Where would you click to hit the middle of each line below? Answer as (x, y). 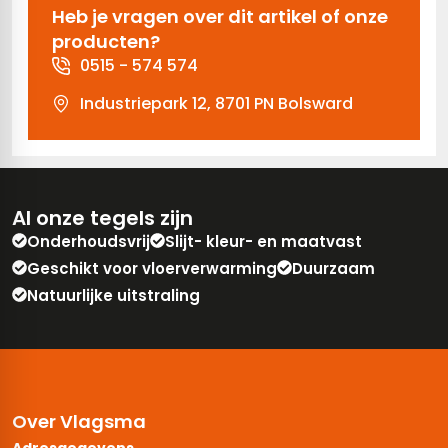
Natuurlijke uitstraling (113, 296)
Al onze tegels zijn (102, 218)
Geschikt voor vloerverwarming (152, 269)
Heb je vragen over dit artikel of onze (220, 17)
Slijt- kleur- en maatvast (263, 242)
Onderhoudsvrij (88, 242)
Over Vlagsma (79, 422)
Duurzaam (333, 269)
